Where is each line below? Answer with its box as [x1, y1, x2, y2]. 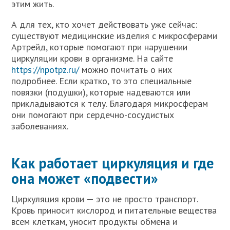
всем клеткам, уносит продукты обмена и [11, 216, 178, 227]
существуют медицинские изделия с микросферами [11, 30, 218, 42]
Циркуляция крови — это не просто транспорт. [11, 193, 198, 205]
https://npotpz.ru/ [11, 64, 80, 75]
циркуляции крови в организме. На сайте [11, 52, 174, 64]
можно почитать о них [79, 64, 172, 75]
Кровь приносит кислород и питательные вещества [11, 204, 217, 216]
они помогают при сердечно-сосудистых [11, 109, 175, 121]
